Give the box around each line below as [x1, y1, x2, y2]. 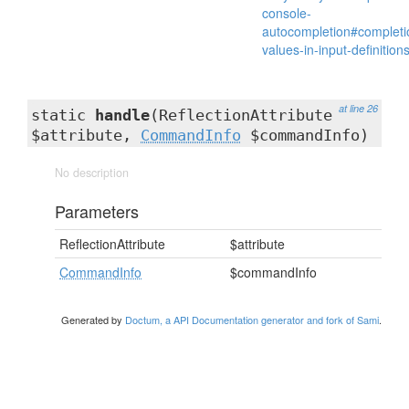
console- [262, 4, 311, 22]
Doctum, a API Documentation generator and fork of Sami [125, 312, 379, 327]
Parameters [55, 199, 139, 223]
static [31, 106, 95, 124]
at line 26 [339, 101, 378, 115]
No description [55, 164, 129, 181]
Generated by [61, 312, 125, 327]
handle [95, 106, 150, 124]
